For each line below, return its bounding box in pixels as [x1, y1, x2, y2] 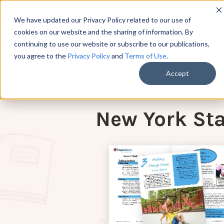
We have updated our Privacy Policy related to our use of [14, 15, 191, 24]
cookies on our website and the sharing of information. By [14, 27, 193, 36]
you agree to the [14, 51, 67, 60]
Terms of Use [124, 51, 166, 60]
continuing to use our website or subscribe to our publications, [14, 39, 209, 48]
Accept [166, 69, 189, 78]
